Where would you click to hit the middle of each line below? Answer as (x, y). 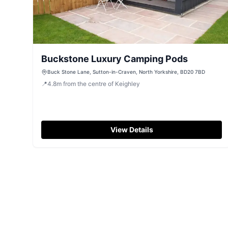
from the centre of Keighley (102, 84)
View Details (132, 130)
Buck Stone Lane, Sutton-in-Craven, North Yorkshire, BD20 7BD (126, 72)
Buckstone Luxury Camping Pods (115, 59)
